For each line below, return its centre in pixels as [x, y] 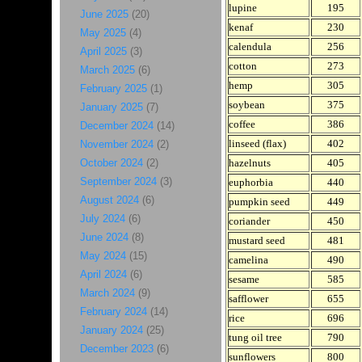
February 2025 [113, 88]
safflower [248, 299]
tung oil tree [255, 338]
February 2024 [113, 311]
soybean [246, 105]
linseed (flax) [257, 144]
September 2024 [118, 181]
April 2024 [103, 274]
